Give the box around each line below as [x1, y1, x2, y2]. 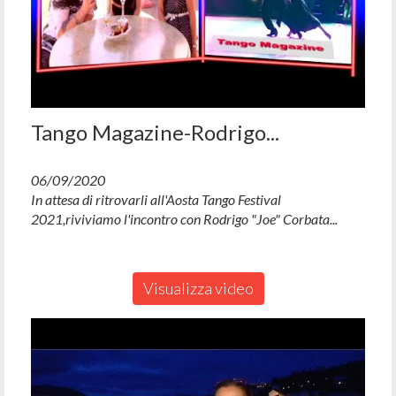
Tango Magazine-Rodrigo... [31, 118, 279, 145]
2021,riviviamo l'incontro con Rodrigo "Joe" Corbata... [31, 209, 338, 227]
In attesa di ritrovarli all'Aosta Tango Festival [31, 190, 281, 208]
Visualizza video [142, 278, 254, 298]
